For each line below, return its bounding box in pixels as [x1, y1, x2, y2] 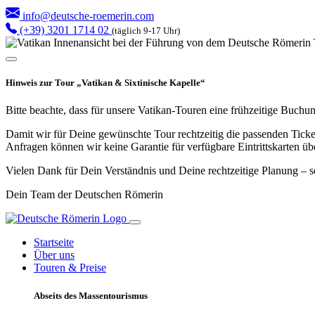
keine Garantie [104, 141, 169, 153]
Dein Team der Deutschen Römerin [6, 188, 163, 201]
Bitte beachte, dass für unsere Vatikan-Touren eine [6, 104, 231, 117]
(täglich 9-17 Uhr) [112, 25, 180, 36]
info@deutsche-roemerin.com [20, 10, 154, 22]
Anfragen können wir [6, 141, 104, 153]
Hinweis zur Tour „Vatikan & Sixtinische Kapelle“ [6, 77, 205, 89]
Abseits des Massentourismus [34, 290, 148, 301]
